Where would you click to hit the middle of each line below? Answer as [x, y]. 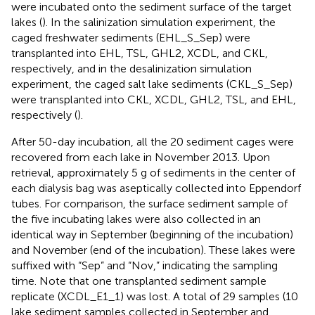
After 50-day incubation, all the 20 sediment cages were [153, 141]
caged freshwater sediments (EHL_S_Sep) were [131, 37]
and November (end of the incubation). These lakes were [153, 250]
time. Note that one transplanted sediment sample [139, 281]
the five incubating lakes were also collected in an [136, 219]
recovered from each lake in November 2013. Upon [141, 157]
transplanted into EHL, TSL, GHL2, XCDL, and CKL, [140, 53]
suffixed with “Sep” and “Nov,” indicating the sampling [144, 265]
